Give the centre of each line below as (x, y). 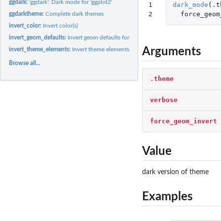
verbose (164, 100)
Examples (167, 197)
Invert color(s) (61, 25)
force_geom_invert (184, 121)
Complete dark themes (75, 14)
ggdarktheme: (27, 14)
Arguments (172, 52)
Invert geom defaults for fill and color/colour (125, 37)
